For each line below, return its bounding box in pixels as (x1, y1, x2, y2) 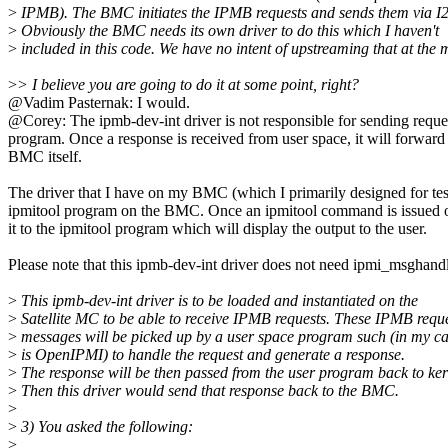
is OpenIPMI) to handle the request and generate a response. (17, 346, 405, 364)
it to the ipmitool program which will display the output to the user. (8, 220, 427, 238)
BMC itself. (8, 148, 82, 166)
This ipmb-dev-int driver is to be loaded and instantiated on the (17, 292, 418, 310)
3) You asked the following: (17, 418, 193, 436)
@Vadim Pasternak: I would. (8, 94, 190, 112)
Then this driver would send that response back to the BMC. (17, 382, 399, 400)
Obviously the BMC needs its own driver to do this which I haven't (17, 22, 439, 40)
